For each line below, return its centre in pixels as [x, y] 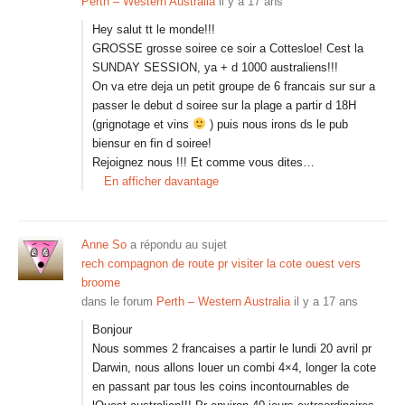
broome [101, 283]
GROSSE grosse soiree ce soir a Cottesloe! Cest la [228, 48]
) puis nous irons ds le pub [277, 124]
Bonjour [112, 330]
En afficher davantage [161, 181]
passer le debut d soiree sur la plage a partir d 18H [224, 105]
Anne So [104, 245]
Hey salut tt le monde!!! [154, 29]
